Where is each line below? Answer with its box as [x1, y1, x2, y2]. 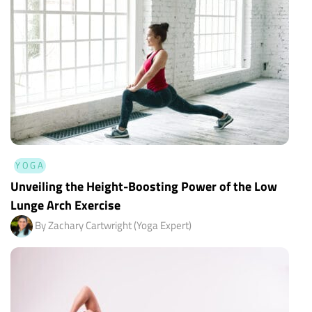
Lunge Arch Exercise [10, 196, 120, 215]
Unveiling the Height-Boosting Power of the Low [10, 177, 277, 196]
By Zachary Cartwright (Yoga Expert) [35, 217, 192, 234]
